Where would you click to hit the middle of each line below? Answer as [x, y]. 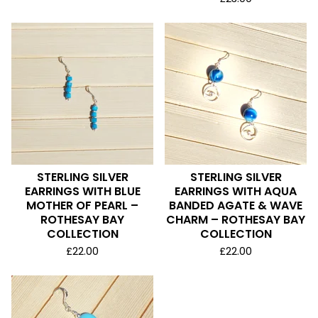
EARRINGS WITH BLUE [82, 191]
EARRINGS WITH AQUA [236, 191]
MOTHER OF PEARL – [82, 205]
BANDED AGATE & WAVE [236, 205]
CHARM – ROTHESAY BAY [236, 220]
